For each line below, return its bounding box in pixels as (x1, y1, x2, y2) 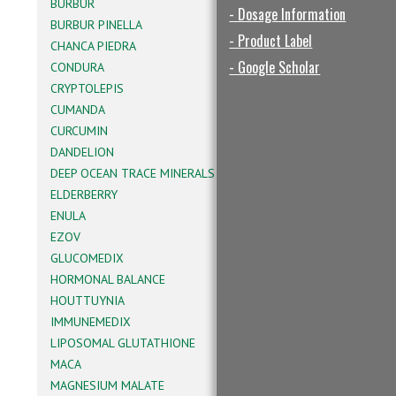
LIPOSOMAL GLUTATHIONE (50, 335, 195, 351)
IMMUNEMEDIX (50, 314, 131, 330)
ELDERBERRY (50, 187, 118, 202)
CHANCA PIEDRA (50, 38, 136, 54)
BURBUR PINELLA (50, 17, 142, 33)
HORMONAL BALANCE (50, 271, 165, 287)
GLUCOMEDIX (50, 250, 124, 266)
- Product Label (229, 30, 313, 51)
